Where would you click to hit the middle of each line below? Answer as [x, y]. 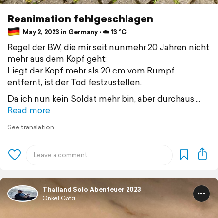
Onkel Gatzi [59, 198]
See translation [31, 127]
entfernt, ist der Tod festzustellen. [74, 82]
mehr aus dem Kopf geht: [57, 59]
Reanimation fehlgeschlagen [80, 19]
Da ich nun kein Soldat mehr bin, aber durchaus [101, 99]
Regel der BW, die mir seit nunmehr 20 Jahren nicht [108, 47]
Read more [29, 110]
